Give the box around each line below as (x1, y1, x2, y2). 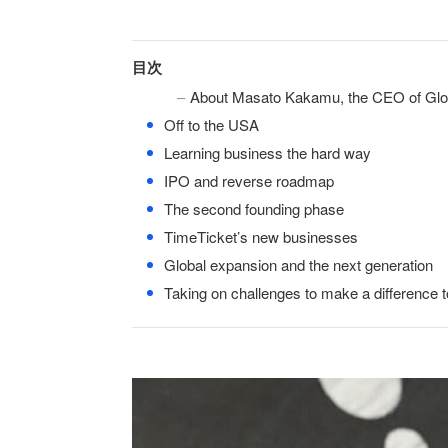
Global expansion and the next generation (160, 254, 433, 275)
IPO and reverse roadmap (160, 170, 334, 191)
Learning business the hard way (160, 142, 371, 163)
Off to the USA (160, 114, 259, 135)
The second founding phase (160, 198, 344, 219)
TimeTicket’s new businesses (160, 226, 358, 247)
